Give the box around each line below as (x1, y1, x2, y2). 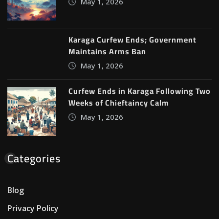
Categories (7, 148, 61, 169)
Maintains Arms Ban (68, 44, 146, 59)
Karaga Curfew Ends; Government (68, 32, 197, 47)
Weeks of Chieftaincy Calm (68, 95, 169, 110)
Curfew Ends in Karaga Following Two (68, 84, 211, 99)
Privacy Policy (7, 203, 59, 214)
